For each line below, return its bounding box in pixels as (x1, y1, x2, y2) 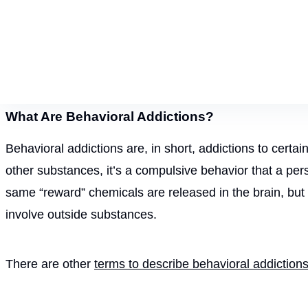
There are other (5, 256, 94, 271)
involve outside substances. (5, 207, 157, 221)
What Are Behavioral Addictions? (5, 109, 214, 124)
